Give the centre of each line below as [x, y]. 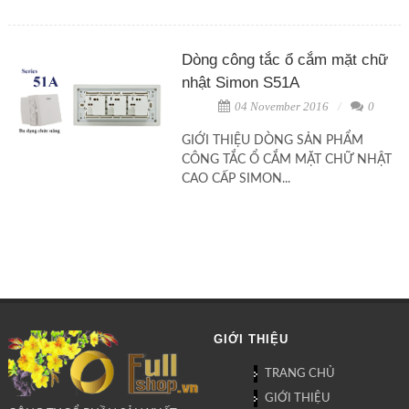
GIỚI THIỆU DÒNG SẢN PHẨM [272, 141]
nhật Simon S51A [240, 83]
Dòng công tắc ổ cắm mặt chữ [284, 60]
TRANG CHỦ [300, 374]
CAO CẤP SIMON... [236, 179]
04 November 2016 [280, 107]
